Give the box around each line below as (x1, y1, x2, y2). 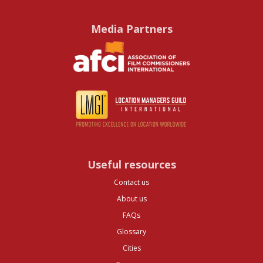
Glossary (117, 226, 146, 237)
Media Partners (90, 22, 173, 36)
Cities (122, 242, 141, 253)
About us (116, 193, 147, 204)
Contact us (114, 177, 149, 187)
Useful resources (87, 157, 176, 171)
